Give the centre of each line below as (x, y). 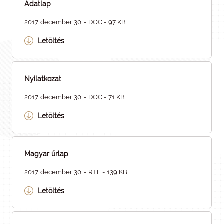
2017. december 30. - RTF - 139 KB (76, 172)
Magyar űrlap (46, 154)
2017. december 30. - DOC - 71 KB (75, 97)
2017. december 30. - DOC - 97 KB (75, 22)
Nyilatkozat (43, 79)
